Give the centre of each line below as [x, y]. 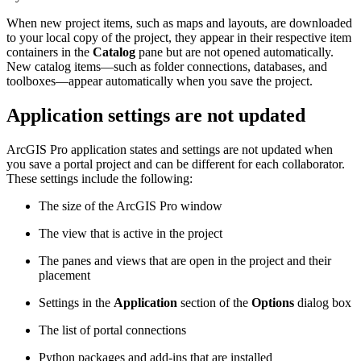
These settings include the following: [100, 179]
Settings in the [76, 303]
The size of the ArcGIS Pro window [131, 206]
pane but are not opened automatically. [234, 52]
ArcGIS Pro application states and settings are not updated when [170, 150]
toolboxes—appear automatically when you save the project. [160, 81]
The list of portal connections [112, 330]
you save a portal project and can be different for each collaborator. [176, 164]
